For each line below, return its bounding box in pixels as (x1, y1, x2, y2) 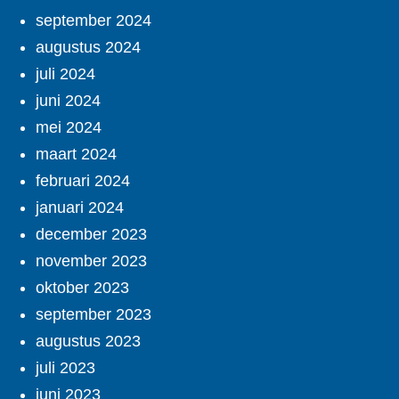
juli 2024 (36, 64, 95, 83)
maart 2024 (36, 144, 117, 163)
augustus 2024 (36, 37, 141, 56)
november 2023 (36, 251, 147, 270)
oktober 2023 (36, 278, 129, 297)
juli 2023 (36, 358, 95, 377)
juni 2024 (36, 91, 101, 110)
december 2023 (36, 224, 147, 243)
